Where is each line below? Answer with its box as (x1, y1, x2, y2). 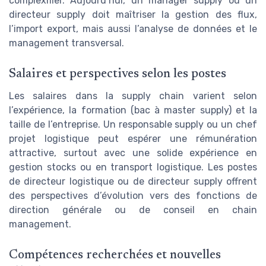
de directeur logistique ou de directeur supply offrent (9, 175, 257, 187)
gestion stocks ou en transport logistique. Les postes (9, 161, 257, 173)
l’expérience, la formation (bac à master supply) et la (9, 104, 257, 116)
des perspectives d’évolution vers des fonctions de (9, 189, 257, 201)
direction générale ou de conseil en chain (9, 204, 257, 216)
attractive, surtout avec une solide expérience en (9, 147, 257, 159)
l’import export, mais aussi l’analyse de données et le (9, 23, 257, 34)
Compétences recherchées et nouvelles (9, 249, 221, 262)
